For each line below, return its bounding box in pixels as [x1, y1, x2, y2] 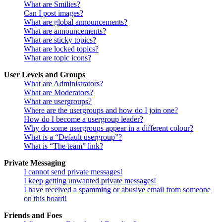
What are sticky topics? [24, 36, 96, 45]
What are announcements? [24, 27, 106, 36]
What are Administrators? [24, 79, 103, 88]
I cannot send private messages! [24, 167, 122, 176]
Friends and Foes [4, 211, 62, 220]
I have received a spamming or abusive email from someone [24, 185, 211, 194]
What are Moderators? [24, 88, 93, 97]
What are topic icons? [24, 54, 91, 62]
